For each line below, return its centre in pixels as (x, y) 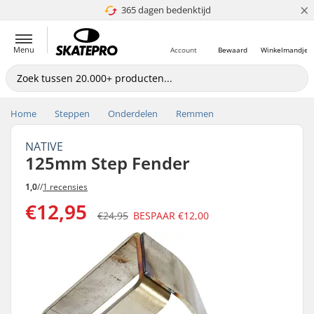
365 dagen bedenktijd (166, 10)
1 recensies (65, 186)
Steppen (72, 114)
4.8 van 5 (161, 10)
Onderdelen (133, 114)
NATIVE (44, 146)
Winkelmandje (285, 50)
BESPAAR (156, 215)
